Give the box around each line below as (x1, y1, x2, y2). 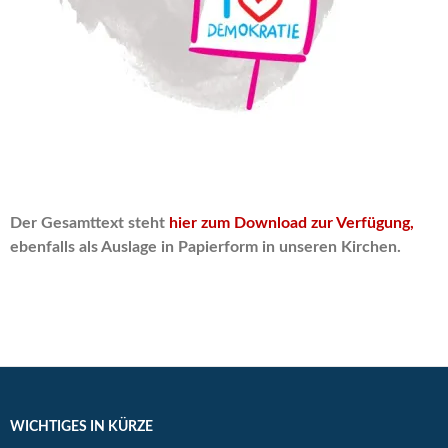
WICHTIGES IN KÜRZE (10, 420, 153, 434)
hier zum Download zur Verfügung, (165, 215, 414, 231)
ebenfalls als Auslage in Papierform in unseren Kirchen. (10, 239, 401, 255)
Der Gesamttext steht (10, 215, 165, 231)
